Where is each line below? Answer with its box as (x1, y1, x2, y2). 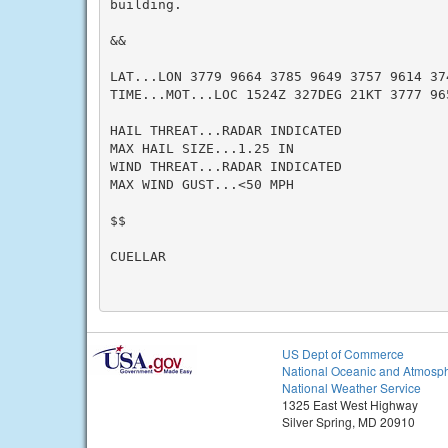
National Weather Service (282, 379, 421, 396)
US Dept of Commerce (282, 345, 404, 362)
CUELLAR (109, 248, 166, 264)
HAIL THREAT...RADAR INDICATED (109, 122, 342, 138)
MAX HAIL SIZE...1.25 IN (109, 140, 294, 156)
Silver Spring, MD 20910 (282, 413, 415, 430)
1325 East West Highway (282, 396, 418, 413)
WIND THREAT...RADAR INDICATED (109, 158, 342, 174)
